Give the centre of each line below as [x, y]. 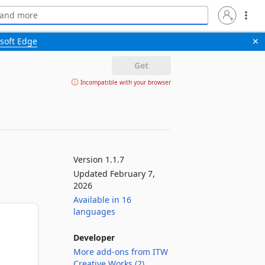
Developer [94, 237]
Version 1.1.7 [99, 159]
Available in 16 [102, 200]
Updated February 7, [114, 174]
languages [94, 211]
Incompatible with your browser [125, 82]
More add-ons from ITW [121, 252]
